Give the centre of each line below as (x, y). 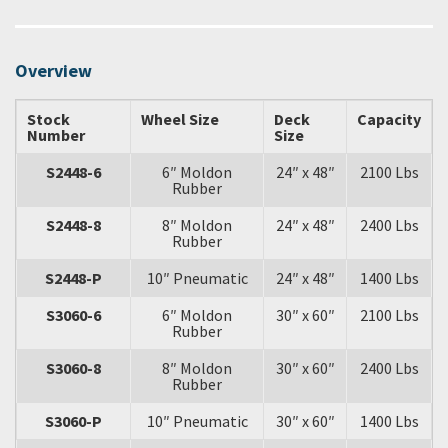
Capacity (389, 119)
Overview (53, 70)
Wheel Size (180, 119)
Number (56, 135)
